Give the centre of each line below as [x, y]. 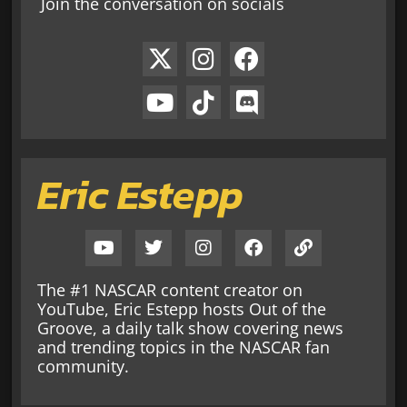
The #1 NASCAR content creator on [170, 289]
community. [84, 366]
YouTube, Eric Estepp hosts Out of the [182, 308]
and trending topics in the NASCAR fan [184, 347]
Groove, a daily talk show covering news [191, 328]
